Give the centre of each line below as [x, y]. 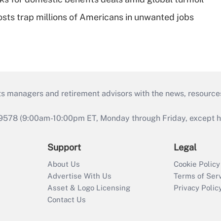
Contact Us [67, 200]
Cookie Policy [197, 164]
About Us [64, 164]
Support [64, 147]
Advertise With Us [79, 176]
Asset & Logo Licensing [89, 188]
